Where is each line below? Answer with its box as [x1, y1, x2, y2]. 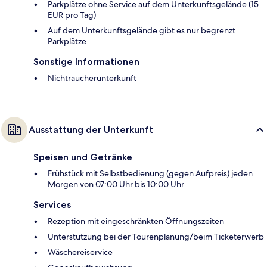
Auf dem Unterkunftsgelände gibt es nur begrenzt [48, 25, 235, 36]
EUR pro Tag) [48, 10, 96, 21]
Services [33, 199, 71, 211]
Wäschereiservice [48, 247, 113, 258]
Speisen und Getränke [33, 151, 132, 163]
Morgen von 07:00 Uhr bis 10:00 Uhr [48, 179, 184, 190]
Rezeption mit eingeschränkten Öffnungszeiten [48, 216, 224, 227]
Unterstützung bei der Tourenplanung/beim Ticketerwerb [48, 231, 264, 243]
